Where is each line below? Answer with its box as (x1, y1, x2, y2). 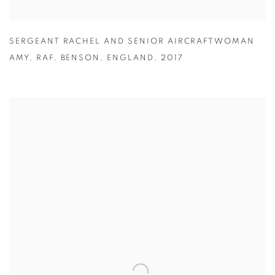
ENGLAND (107, 54, 154, 63)
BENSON (60, 54, 101, 63)
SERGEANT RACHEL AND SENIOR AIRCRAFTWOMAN (9, 37, 255, 46)
